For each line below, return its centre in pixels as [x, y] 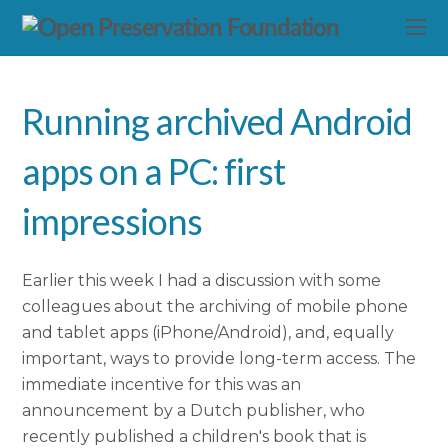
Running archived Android [217, 121]
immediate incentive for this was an [162, 384]
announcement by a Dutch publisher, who [194, 410]
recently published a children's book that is [194, 436]
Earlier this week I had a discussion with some [202, 280]
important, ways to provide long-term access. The [219, 358]
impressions [112, 221]
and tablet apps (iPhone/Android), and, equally [208, 332]
